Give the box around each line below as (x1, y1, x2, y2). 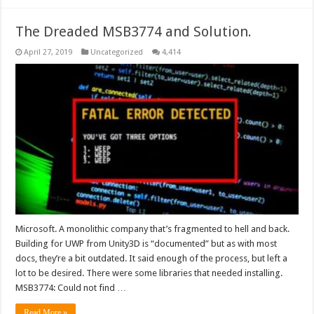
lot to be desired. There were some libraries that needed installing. (15, 267, 283, 278)
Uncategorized (90, 47, 144, 57)
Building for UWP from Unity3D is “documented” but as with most (15, 238, 278, 249)
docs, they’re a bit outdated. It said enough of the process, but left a (15, 252, 288, 264)
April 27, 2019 (24, 47, 73, 57)
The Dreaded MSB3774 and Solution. (15, 22, 252, 40)
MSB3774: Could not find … (15, 282, 127, 293)
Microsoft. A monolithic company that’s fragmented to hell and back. (15, 223, 290, 234)
